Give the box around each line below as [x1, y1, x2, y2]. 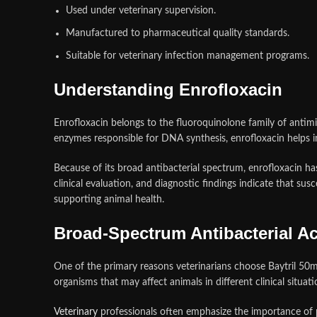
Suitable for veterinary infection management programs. [66, 51, 309, 61]
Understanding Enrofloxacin [54, 80, 282, 99]
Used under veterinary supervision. [66, 6, 216, 16]
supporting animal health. [54, 195, 164, 204]
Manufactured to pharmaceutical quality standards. [66, 28, 289, 38]
